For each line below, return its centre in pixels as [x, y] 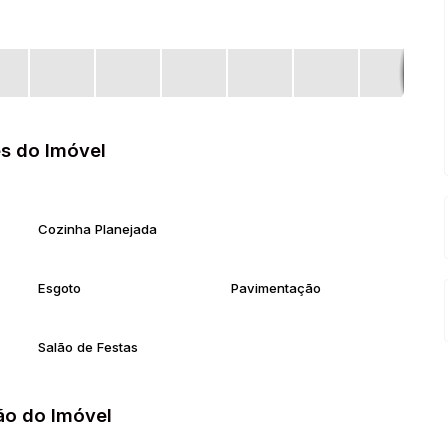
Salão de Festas [88, 347]
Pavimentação [275, 288]
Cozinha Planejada [97, 229]
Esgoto [59, 288]
